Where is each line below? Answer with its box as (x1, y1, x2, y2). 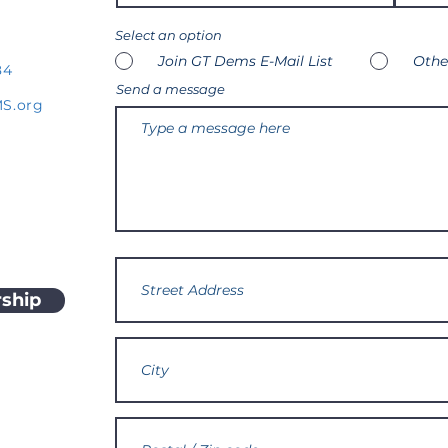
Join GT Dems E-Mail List (158, 52, 333, 70)
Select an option (115, 27, 222, 43)
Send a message (116, 81, 225, 97)
